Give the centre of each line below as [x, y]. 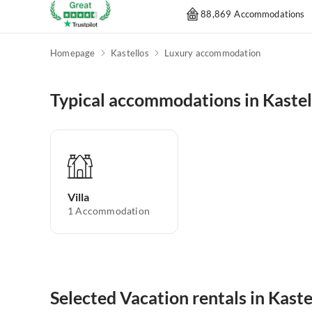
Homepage [73, 53]
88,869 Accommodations [253, 14]
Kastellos [130, 53]
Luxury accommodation [213, 53]
